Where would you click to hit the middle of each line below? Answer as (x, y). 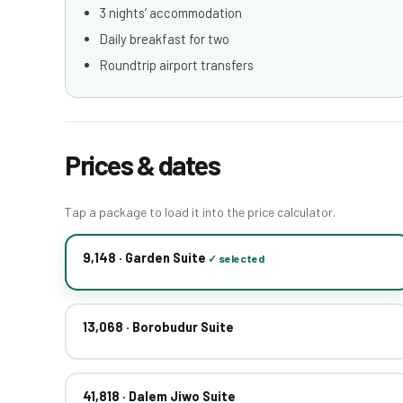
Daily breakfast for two (165, 38)
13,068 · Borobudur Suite (158, 327)
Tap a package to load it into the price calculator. (200, 211)
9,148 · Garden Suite (144, 257)
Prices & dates (142, 164)
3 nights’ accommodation (171, 12)
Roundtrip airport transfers (177, 64)
